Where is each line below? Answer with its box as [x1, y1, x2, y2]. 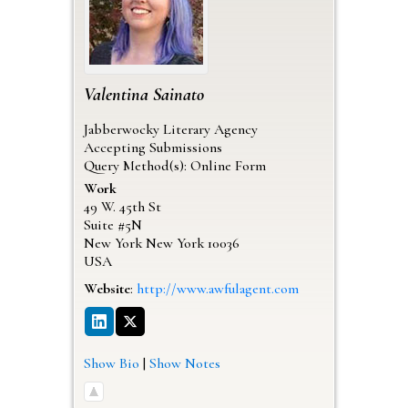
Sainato [152, 83, 204, 106]
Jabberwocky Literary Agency [83, 119, 258, 138]
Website [83, 279, 130, 298]
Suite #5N [83, 215, 142, 234]
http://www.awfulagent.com [136, 279, 299, 298]
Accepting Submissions [83, 138, 222, 157]
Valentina [83, 83, 148, 106]
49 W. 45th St [83, 197, 161, 216]
